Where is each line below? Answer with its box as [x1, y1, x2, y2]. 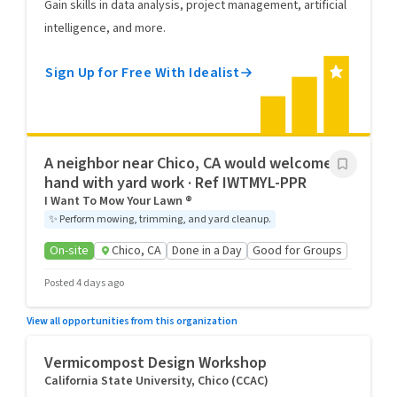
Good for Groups [253, 242, 342, 260]
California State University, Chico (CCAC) [44, 372, 269, 390]
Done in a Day [172, 242, 242, 260]
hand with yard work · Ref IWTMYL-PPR [44, 172, 307, 194]
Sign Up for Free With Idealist [45, 63, 239, 82]
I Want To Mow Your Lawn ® [44, 192, 192, 210]
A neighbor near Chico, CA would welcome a [44, 152, 344, 175]
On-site [50, 242, 89, 260]
